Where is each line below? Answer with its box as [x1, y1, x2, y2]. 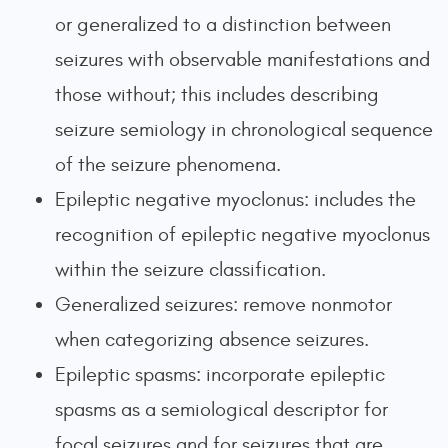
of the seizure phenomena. [55, 153, 281, 176]
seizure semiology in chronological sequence [55, 118, 433, 141]
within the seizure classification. [55, 258, 326, 281]
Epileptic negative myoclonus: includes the [55, 188, 416, 211]
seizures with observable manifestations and [55, 48, 430, 71]
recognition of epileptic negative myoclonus [55, 223, 430, 246]
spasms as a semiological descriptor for [55, 398, 388, 421]
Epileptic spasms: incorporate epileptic [55, 363, 385, 386]
